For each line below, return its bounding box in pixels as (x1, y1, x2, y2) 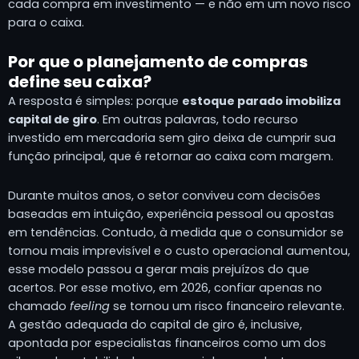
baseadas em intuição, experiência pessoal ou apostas (8, 205, 334, 222)
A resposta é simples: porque (8, 93, 182, 110)
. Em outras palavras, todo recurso (97, 111, 298, 128)
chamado (8, 297, 70, 314)
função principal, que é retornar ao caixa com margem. (8, 148, 333, 165)
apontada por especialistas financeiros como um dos (8, 334, 326, 351)
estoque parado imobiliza (182, 93, 341, 110)
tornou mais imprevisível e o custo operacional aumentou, (8, 242, 350, 259)
